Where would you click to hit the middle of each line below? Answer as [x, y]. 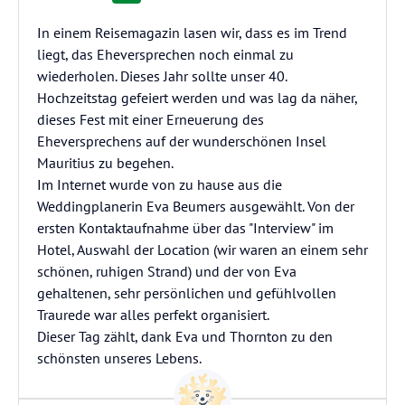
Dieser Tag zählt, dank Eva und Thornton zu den [185, 336]
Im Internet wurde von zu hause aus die [160, 184]
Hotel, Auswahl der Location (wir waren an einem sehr [202, 250]
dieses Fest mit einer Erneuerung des [151, 119]
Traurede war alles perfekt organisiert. [153, 315]
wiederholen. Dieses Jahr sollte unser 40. [162, 76]
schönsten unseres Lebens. [119, 358]
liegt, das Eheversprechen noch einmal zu [165, 54]
